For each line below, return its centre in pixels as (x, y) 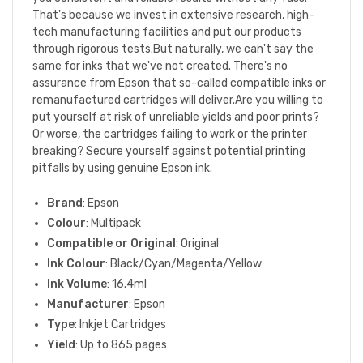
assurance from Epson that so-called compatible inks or (179, 83)
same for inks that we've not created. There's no (160, 66)
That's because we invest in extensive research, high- (173, 15)
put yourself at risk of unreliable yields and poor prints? (176, 117)
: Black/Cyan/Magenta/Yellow (184, 263)
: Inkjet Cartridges (120, 324)
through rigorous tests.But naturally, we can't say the (173, 49)
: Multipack (113, 223)
